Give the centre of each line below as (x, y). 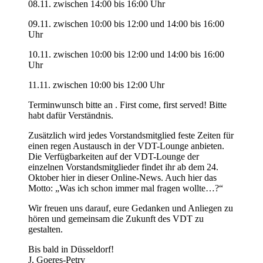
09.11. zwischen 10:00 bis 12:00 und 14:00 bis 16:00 (126, 24)
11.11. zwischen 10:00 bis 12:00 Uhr (96, 85)
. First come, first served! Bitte (171, 105)
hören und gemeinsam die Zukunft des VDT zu (116, 219)
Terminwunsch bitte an (72, 105)
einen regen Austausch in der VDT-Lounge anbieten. (126, 146)
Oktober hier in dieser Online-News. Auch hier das (122, 178)
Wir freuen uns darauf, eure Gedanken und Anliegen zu (131, 208)
